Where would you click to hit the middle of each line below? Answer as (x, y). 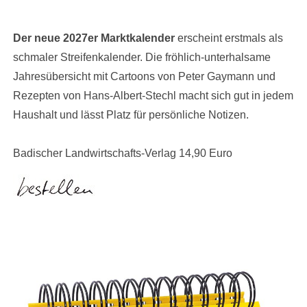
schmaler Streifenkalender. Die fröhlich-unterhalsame (142, 57)
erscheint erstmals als (230, 38)
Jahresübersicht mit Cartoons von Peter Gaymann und (144, 76)
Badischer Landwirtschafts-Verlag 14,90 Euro (123, 153)
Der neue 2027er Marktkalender (95, 38)
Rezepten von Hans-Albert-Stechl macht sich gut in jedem (153, 95)
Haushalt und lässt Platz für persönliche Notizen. (131, 114)
